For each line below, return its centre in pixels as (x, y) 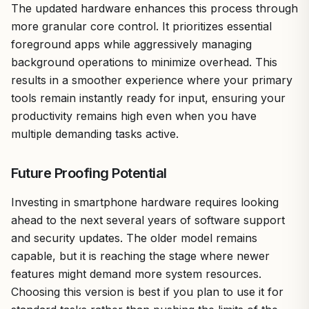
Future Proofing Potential (89, 173)
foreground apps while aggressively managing (131, 44)
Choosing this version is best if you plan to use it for (147, 291)
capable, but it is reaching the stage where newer (140, 256)
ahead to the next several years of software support (148, 220)
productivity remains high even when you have (134, 116)
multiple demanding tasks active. (95, 133)
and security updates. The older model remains (134, 238)
